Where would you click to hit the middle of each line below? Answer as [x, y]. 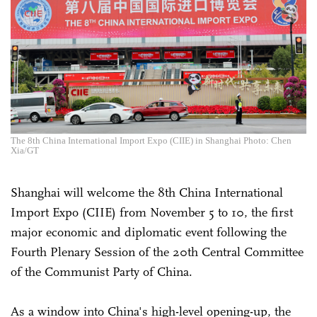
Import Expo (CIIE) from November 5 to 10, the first [152, 212]
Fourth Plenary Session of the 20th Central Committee [157, 252]
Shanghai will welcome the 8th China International [147, 192]
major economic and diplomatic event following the [149, 232]
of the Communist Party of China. [103, 271]
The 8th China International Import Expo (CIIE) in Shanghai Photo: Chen [151, 140]
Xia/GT [25, 150]
